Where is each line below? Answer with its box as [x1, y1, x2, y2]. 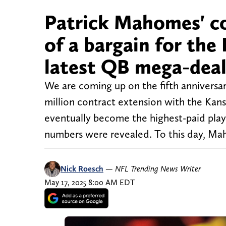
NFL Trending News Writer [115, 164, 201, 174]
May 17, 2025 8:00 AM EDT [44, 178, 135, 188]
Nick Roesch [61, 164, 103, 174]
